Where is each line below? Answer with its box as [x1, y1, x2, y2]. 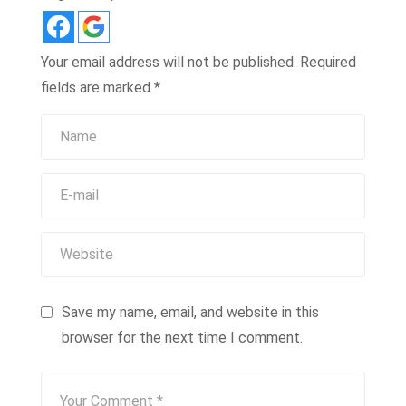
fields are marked [41, 78, 154, 96]
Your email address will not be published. [41, 53, 296, 71]
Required [300, 53, 356, 71]
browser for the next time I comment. [62, 328, 303, 346]
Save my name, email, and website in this [62, 303, 319, 321]
